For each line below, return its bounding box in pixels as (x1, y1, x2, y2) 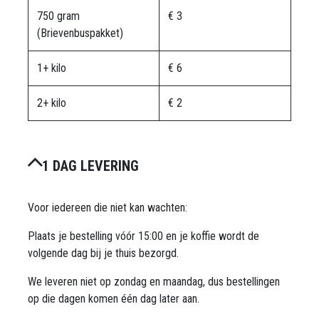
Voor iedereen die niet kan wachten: (28, 200, 187, 214)
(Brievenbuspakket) (37, 26, 123, 40)
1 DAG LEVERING (42, 157, 142, 174)
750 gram (37, 9, 80, 23)
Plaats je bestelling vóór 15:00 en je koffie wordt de (28, 229, 259, 243)
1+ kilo (37, 61, 66, 75)
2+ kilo (37, 95, 66, 110)
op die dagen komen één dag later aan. (28, 291, 199, 305)
